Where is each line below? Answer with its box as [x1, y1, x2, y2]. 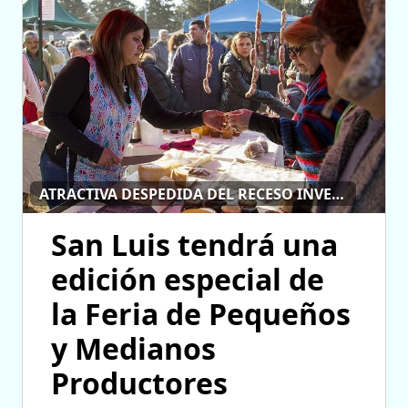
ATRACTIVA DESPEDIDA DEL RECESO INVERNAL [331, 183, 345, 204]
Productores [51, 363, 228, 403]
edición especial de [51, 260, 324, 300]
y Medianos [51, 329, 216, 369]
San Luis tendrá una [51, 225, 338, 265]
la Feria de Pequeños [51, 294, 351, 334]
